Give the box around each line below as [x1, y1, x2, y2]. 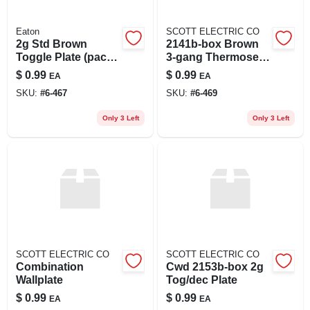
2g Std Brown [15, 37, 87, 50]
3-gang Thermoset [165, 51, 262, 63]
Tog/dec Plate [165, 273, 237, 286]
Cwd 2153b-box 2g [165, 260, 264, 273]
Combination [15, 260, 84, 273]
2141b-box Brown [165, 37, 259, 50]
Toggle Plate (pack [15, 51, 113, 63]
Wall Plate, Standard [165, 64, 271, 76]
